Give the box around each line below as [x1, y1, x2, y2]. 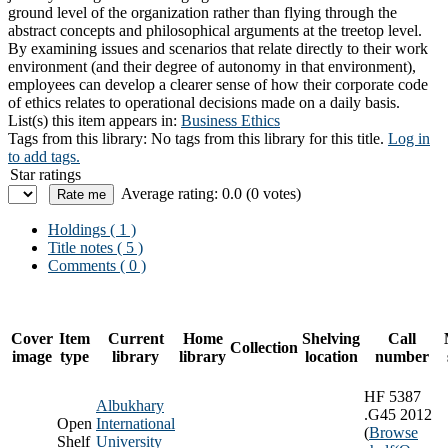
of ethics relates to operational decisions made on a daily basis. [8, 93, 400, 111]
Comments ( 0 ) [48, 256, 146, 274]
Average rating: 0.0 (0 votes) [121, 184, 301, 202]
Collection [230, 338, 298, 356]
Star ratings [10, 165, 81, 183]
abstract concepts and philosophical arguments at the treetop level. [8, 21, 422, 39]
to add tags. [8, 147, 80, 165]
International [96, 414, 175, 432]
